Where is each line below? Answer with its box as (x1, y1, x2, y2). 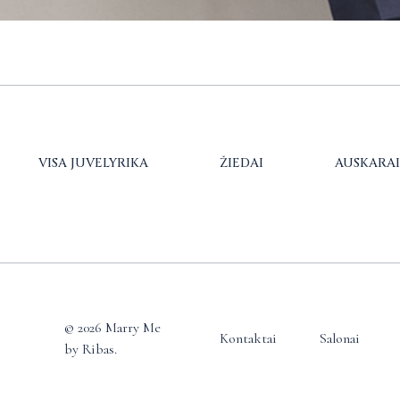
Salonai (319, 329, 360, 347)
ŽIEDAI (219, 154, 263, 171)
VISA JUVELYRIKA (37, 154, 148, 171)
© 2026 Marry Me (64, 318, 161, 337)
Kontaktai (219, 329, 277, 347)
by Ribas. (64, 339, 117, 358)
